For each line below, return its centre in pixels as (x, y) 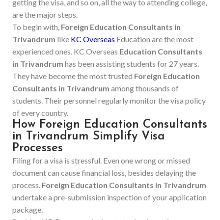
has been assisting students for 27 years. (131, 64)
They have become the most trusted (73, 76)
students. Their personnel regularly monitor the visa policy (109, 100)
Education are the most (154, 39)
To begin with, (37, 27)
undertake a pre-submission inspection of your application (110, 197)
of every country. (40, 113)
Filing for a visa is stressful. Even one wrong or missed (101, 160)
